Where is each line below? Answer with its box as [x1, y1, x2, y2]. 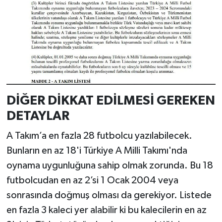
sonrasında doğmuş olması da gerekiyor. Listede [6, 190, 212, 200]
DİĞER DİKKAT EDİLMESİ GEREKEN [6, 94, 215, 108]
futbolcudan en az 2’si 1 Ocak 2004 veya [6, 175, 178, 185]
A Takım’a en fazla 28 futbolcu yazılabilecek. [6, 130, 192, 141]
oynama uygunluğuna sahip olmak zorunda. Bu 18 [6, 160, 213, 170]
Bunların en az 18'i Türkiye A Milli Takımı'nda [6, 145, 187, 156]
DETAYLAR [6, 110, 69, 123]
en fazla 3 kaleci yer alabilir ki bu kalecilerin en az [6, 205, 207, 215]
